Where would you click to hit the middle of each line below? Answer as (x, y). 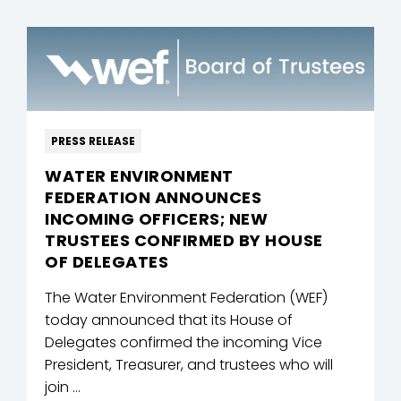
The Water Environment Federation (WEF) (186, 297)
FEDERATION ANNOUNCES (153, 197)
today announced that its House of (169, 320)
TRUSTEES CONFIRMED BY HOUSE (184, 240)
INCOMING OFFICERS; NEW (156, 218)
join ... (63, 387)
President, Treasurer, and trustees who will (189, 364)
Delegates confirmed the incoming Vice (183, 342)
